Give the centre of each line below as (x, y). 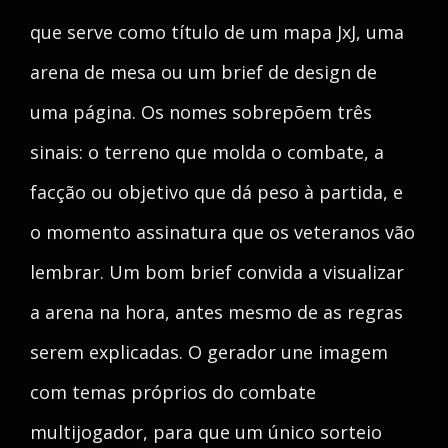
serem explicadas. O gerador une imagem (209, 352)
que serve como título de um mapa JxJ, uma (217, 32)
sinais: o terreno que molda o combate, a (207, 152)
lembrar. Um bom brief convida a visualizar (217, 272)
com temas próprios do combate (173, 392)
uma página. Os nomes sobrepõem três (201, 112)
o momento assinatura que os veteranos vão (222, 232)
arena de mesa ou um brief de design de (203, 72)
